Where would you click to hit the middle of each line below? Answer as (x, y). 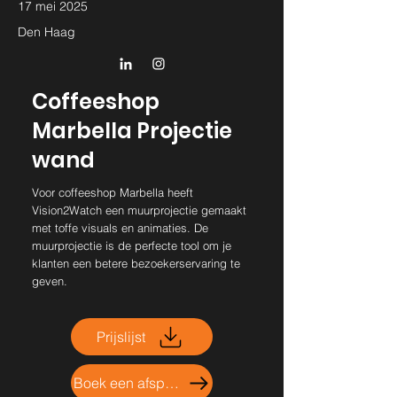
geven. (50, 281)
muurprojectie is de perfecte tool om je (132, 245)
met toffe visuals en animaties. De (120, 228)
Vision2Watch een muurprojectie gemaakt (139, 210)
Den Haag (47, 32)
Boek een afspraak (172, 383)
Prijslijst (121, 337)
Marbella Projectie (132, 131)
